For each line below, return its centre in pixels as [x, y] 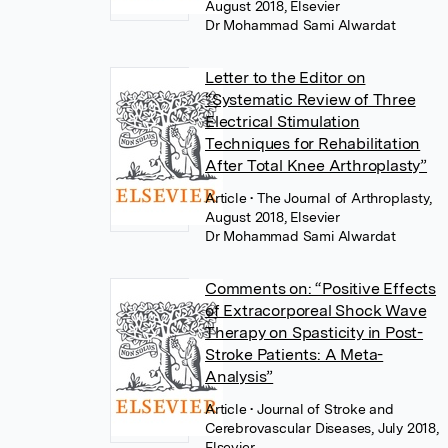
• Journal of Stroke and [322, 409]
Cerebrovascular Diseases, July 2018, [322, 428]
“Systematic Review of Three [310, 99]
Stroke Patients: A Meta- [294, 354]
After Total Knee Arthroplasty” [316, 165]
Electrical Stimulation [282, 121]
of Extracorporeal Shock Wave [316, 310]
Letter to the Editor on [285, 77]
